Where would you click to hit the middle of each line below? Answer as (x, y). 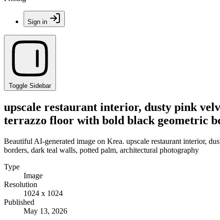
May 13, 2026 (45, 211)
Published (19, 202)
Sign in (37, 22)
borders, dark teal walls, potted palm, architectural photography (101, 150)
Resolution (21, 184)
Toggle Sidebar (30, 86)
